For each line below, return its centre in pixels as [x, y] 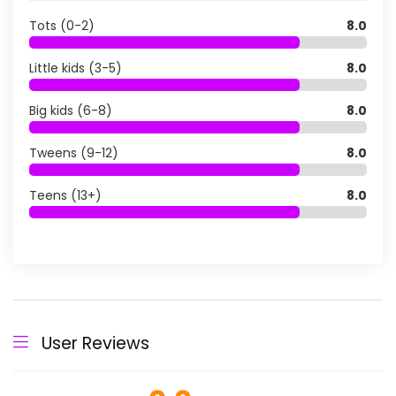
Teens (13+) [65, 195]
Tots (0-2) [62, 26]
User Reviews [95, 343]
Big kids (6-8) [71, 110]
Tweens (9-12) [74, 153]
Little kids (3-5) [76, 68]
